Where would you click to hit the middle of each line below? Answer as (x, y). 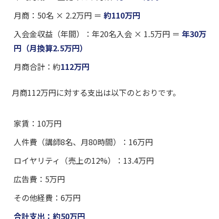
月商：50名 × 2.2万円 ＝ (59, 15)
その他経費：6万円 (47, 198)
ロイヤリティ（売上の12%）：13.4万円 (84, 161)
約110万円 (122, 15)
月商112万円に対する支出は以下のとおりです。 (96, 93)
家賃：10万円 (38, 123)
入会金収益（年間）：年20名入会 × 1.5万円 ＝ (98, 34)
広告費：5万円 (39, 179)
